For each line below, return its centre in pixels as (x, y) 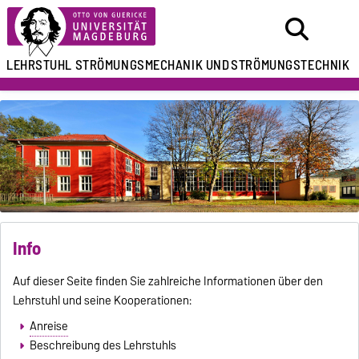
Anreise (48, 326)
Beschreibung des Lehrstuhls (103, 345)
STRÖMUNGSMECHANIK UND (152, 65)
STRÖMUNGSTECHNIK (290, 65)
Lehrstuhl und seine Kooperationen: (103, 300)
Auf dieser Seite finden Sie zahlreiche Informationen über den (168, 281)
